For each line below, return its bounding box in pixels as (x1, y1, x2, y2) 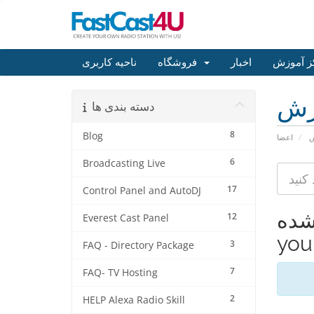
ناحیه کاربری (82, 56, 137, 69)
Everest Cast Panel (83, 212, 169, 224)
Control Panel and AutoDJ (83, 184, 201, 197)
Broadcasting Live (83, 157, 165, 170)
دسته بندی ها (92, 98, 155, 114)
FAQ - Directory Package (83, 239, 194, 252)
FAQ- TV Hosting (83, 266, 158, 279)
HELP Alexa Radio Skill (83, 294, 185, 306)
